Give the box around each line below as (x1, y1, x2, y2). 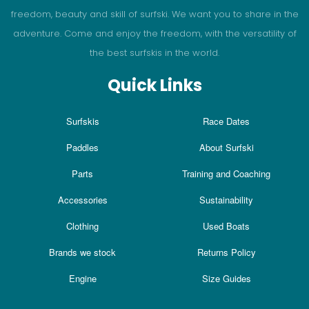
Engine (68, 271, 97, 285)
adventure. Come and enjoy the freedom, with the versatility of (12, 26, 297, 40)
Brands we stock (49, 245, 117, 259)
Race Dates (203, 114, 250, 128)
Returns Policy (197, 245, 256, 259)
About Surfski (199, 140, 254, 154)
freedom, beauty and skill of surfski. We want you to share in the (10, 7, 299, 21)
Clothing (66, 219, 99, 232)
